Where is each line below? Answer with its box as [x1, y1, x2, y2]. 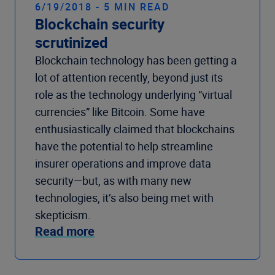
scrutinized [35, 33, 108, 53]
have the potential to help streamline [35, 139, 213, 154]
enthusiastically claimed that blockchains [35, 122, 234, 137]
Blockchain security [35, 14, 165, 34]
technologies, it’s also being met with [35, 190, 214, 206]
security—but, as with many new [35, 173, 192, 188]
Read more [35, 223, 95, 240]
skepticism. [35, 207, 91, 223]
